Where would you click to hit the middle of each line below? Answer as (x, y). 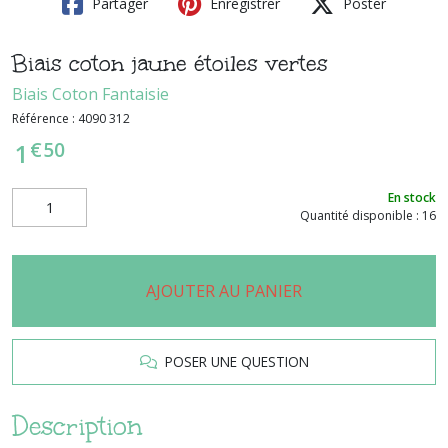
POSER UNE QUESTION (232, 361)
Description (77, 425)
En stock (412, 198)
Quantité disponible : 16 (368, 216)
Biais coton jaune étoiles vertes (170, 63)
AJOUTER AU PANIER (224, 290)
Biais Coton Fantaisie (90, 93)
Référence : (45, 118)
